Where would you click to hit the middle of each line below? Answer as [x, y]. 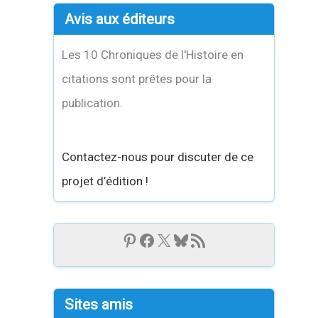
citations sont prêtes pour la [137, 79]
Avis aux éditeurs [119, 20]
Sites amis [98, 304]
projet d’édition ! [105, 181]
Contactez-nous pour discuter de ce [158, 157]
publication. [93, 103]
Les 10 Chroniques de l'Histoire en [153, 55]
